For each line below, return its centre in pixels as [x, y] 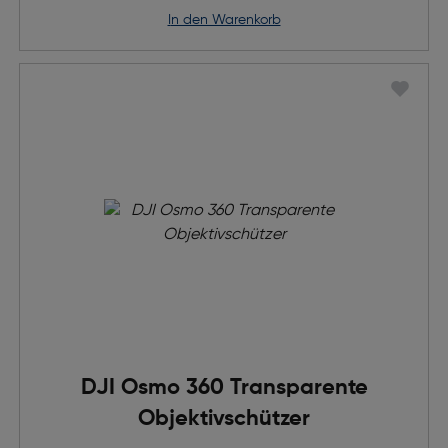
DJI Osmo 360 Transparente [224, 388]
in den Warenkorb [225, 20]
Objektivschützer [224, 419]
